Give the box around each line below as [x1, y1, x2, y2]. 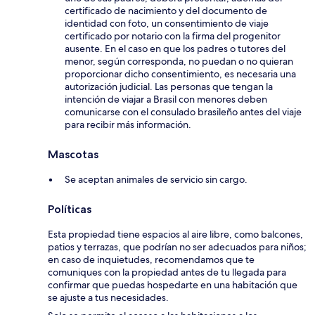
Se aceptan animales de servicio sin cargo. [65, 173, 247, 186]
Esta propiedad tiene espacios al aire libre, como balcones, [48, 228, 303, 241]
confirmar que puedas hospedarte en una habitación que [48, 278, 297, 292]
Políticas [48, 202, 91, 217]
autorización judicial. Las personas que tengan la [65, 80, 273, 94]
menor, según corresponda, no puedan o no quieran [65, 55, 293, 68]
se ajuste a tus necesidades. [48, 291, 169, 304]
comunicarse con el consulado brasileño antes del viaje [65, 105, 302, 119]
